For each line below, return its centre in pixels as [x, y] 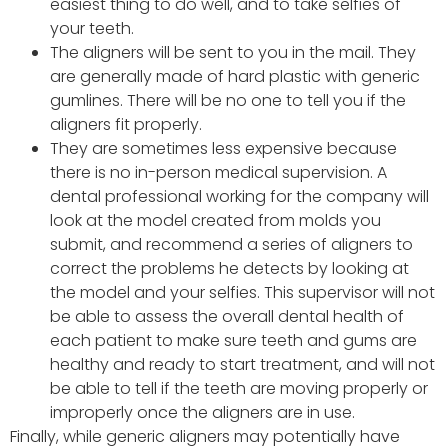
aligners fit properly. [126, 125]
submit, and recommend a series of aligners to [231, 245]
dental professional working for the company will [239, 197]
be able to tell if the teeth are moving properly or [239, 389]
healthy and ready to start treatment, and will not [242, 365]
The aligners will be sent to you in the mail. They [233, 53]
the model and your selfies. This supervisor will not [242, 293]
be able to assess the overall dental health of [227, 317]
